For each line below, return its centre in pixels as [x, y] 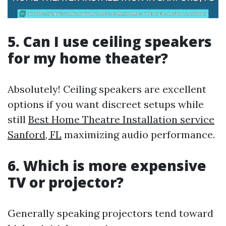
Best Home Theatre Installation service [121, 119]
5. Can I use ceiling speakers [110, 41]
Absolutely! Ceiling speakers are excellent [107, 89]
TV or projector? [66, 182]
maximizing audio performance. [138, 134]
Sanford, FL [35, 134]
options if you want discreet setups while [106, 104]
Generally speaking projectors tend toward [110, 213]
